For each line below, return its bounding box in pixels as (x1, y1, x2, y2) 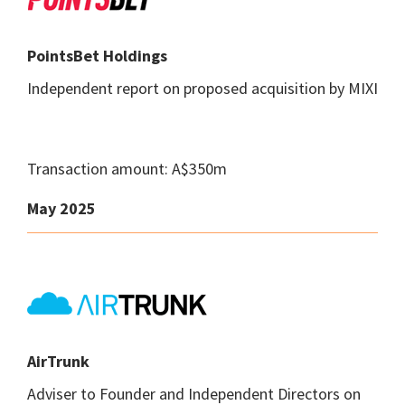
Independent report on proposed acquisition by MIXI (27, 78, 378, 99)
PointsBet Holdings (27, 45, 167, 66)
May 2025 (27, 198, 96, 219)
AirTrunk (27, 351, 89, 372)
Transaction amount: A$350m (27, 158, 227, 179)
